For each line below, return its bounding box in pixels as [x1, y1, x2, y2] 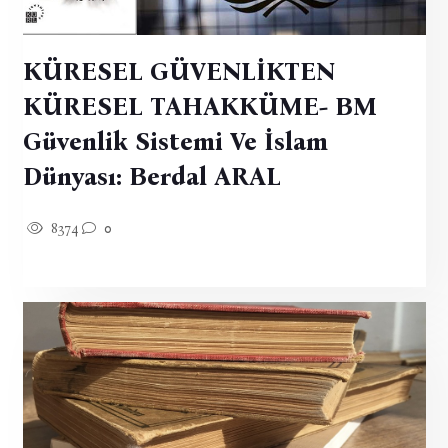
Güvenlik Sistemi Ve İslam [22, 126, 328, 157]
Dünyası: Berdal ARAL [22, 161, 281, 192]
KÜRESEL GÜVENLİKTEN [22, 56, 335, 87]
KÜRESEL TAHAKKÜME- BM [22, 91, 377, 122]
